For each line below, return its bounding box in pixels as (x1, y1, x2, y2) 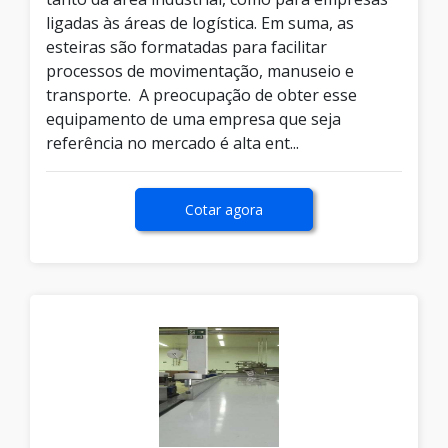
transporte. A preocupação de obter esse (46, 84, 357, 107)
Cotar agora (185, 200, 263, 220)
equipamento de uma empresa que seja (46, 108, 341, 131)
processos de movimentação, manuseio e (46, 60, 354, 83)
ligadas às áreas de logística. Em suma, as (46, 12, 354, 35)
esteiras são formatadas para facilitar (46, 36, 327, 59)
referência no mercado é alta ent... (46, 132, 299, 155)
